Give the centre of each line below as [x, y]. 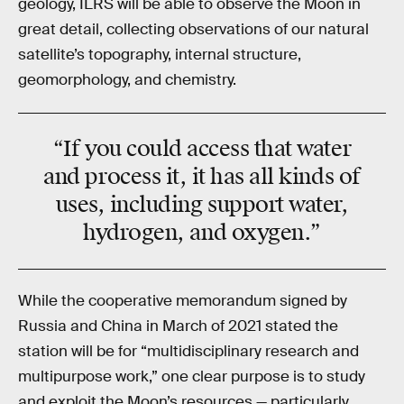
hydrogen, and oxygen [193, 232]
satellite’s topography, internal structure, [160, 54]
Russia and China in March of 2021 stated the [178, 326]
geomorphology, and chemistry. [127, 79]
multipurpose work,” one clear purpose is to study [192, 377]
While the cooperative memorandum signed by [183, 301]
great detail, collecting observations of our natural [193, 29]
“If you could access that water [202, 148]
